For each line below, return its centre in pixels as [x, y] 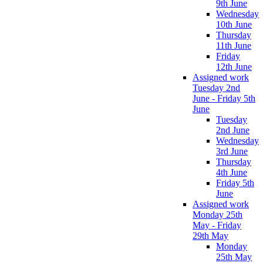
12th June [234, 66]
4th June [232, 172]
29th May [210, 235]
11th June [234, 45]
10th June [234, 24]
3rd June [232, 151]
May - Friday [217, 225]
